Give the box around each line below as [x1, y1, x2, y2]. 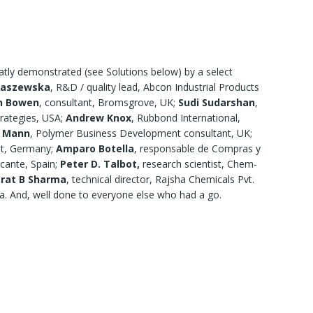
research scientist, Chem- [143, 157, 257, 171]
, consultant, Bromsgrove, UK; [39, 96, 178, 110]
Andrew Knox [66, 111, 131, 125]
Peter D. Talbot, [60, 157, 143, 171]
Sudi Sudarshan [178, 96, 255, 110]
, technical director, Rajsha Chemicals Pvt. [66, 173, 254, 187]
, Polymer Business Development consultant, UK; [30, 126, 252, 140]
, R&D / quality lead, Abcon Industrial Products [50, 80, 259, 94]
